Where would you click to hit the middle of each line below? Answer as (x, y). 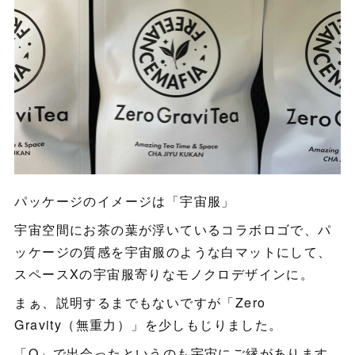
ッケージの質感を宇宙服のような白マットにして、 (173, 251)
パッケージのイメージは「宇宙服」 (125, 200)
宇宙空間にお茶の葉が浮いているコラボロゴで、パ (173, 229)
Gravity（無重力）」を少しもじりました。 (149, 324)
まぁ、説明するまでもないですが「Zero (140, 302)
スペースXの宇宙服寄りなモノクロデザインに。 (164, 273)
